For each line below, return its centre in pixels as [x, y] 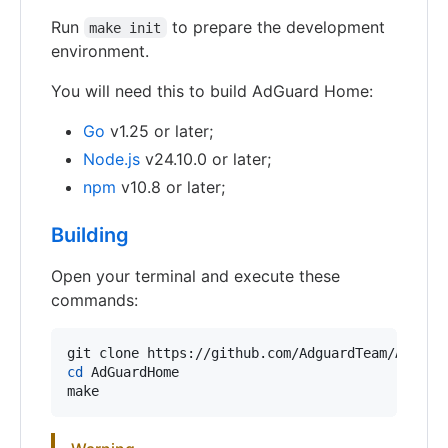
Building [90, 234]
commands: [94, 299]
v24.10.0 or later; [205, 158]
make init [125, 27]
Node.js [111, 158]
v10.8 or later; [170, 186]
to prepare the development [278, 26]
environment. [100, 50]
